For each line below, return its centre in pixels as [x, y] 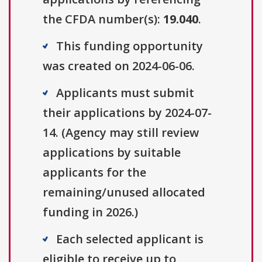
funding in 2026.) [90, 212]
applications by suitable [112, 153]
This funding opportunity [130, 46]
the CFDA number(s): [103, 19]
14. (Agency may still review [121, 133]
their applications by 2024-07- [127, 113]
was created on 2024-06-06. [119, 66]
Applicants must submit [125, 93]
